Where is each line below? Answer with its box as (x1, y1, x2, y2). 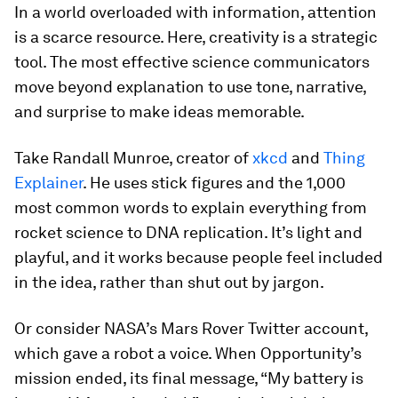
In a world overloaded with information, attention (14, 3, 377, 21)
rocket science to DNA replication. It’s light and (14, 223, 362, 242)
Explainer (14, 173, 83, 192)
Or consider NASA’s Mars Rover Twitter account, (14, 319, 368, 338)
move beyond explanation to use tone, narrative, (14, 77, 366, 96)
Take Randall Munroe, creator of (14, 148, 252, 167)
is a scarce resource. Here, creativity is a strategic (14, 28, 378, 46)
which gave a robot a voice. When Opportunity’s (14, 344, 362, 362)
